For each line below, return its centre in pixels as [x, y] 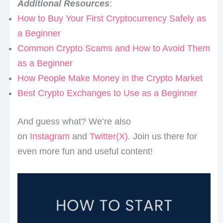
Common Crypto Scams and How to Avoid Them [113, 49]
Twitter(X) [109, 137]
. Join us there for [162, 137]
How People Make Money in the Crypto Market [110, 78]
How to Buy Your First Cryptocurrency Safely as [111, 19]
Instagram [50, 137]
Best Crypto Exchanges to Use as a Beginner [107, 93]
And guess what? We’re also [74, 122]
